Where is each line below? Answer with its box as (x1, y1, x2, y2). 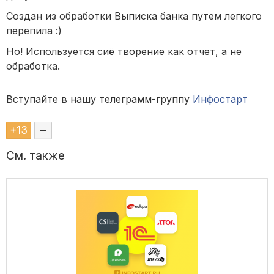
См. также (6, 149, 65, 163)
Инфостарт (193, 93, 248, 106)
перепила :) (6, 24, 62, 37)
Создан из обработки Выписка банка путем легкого (6, 10, 262, 23)
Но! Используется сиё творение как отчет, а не (6, 45, 242, 58)
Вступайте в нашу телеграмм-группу (6, 93, 193, 106)
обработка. (6, 60, 60, 73)
